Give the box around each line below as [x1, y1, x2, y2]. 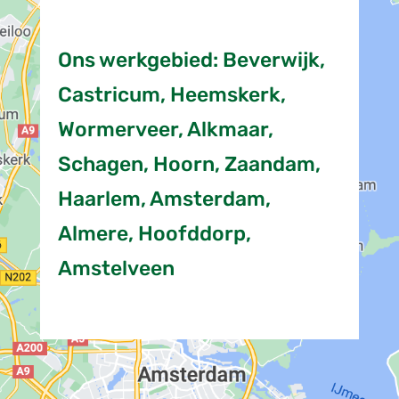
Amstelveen [57, 255, 175, 281]
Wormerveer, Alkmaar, [57, 116, 273, 142]
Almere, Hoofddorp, [57, 220, 251, 246]
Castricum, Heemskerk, [57, 81, 286, 107]
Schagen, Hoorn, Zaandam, [57, 151, 321, 176]
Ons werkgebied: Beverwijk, [57, 46, 325, 72]
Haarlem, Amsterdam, [57, 185, 271, 211]
